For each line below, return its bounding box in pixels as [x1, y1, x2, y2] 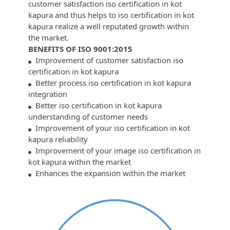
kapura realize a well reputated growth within [28, 21, 189, 31]
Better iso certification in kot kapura [31, 100, 162, 110]
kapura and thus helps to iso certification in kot [28, 9, 194, 20]
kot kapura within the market [28, 156, 131, 167]
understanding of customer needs [28, 111, 148, 122]
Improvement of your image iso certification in [31, 145, 201, 156]
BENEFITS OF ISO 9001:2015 [28, 43, 132, 54]
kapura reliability [28, 133, 88, 144]
